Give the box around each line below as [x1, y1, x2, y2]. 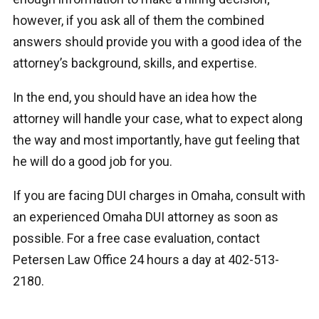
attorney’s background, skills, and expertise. [12, 56, 257, 71]
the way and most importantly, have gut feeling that [12, 132, 300, 148]
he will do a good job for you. [12, 154, 172, 169]
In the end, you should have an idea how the [12, 90, 257, 105]
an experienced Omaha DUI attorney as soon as [12, 209, 278, 225]
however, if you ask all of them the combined [12, 13, 264, 28]
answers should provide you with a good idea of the [12, 34, 302, 50]
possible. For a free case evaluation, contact [12, 231, 260, 246]
